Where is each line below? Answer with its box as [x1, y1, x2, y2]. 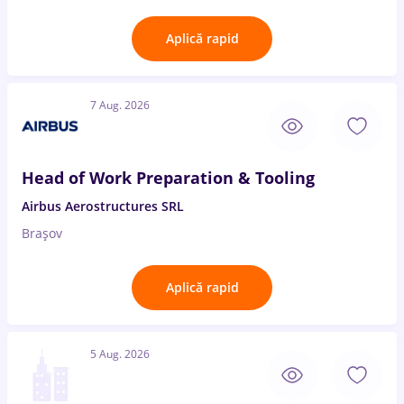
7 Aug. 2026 [90, 97, 150, 113]
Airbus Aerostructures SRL [22, 197, 184, 215]
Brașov [22, 225, 62, 242]
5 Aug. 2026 [90, 346, 150, 362]
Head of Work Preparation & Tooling [22, 167, 315, 188]
